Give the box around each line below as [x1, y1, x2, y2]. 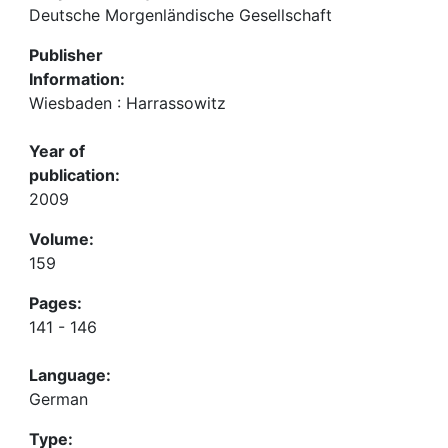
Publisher [29, 45, 103, 65]
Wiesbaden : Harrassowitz [29, 93, 226, 113]
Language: [29, 365, 111, 385]
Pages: [29, 293, 82, 313]
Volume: [29, 229, 94, 249]
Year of [29, 141, 85, 161]
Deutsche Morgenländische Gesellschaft [29, 5, 332, 25]
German [29, 389, 88, 409]
